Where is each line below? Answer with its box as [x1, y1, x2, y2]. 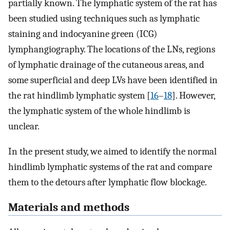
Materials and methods [8, 200, 129, 214]
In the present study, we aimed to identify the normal [8, 145, 217, 157]
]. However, [172, 90, 215, 102]
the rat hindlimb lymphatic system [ [8, 90, 150, 102]
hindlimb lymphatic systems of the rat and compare [8, 161, 212, 172]
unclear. [8, 121, 40, 132]
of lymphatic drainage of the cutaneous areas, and [8, 59, 204, 71]
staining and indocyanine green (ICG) [8, 28, 157, 40]
